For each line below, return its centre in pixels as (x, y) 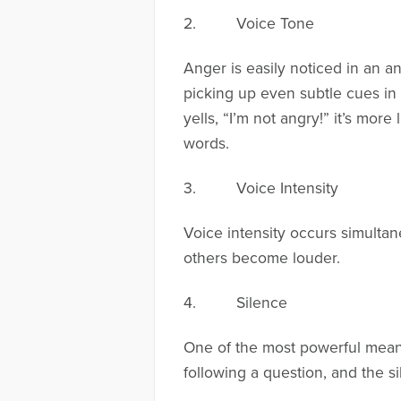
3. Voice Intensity (261, 188)
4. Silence (235, 303)
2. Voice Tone (249, 23)
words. (206, 143)
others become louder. (262, 258)
